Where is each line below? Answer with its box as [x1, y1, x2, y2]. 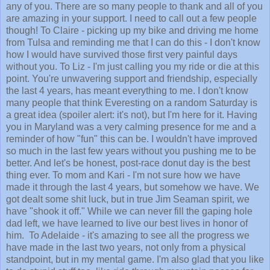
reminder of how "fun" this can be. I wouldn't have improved [6, 134, 257, 145]
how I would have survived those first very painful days [6, 49, 237, 60]
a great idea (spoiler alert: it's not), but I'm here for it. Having [6, 110, 257, 121]
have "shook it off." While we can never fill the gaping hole [6, 206, 253, 217]
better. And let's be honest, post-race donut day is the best [6, 158, 250, 169]
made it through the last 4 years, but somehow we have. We [6, 182, 259, 193]
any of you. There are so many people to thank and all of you [6, 1, 263, 12]
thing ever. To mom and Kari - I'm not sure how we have [6, 170, 240, 181]
